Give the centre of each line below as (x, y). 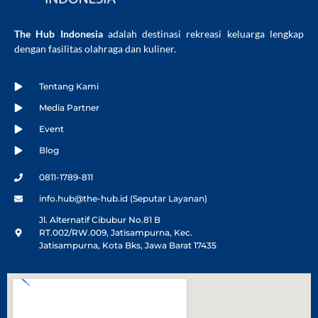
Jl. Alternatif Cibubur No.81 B (100, 220)
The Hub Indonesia (59, 33)
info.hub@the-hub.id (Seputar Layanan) (123, 199)
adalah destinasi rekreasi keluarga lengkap (203, 33)
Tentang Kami (69, 87)
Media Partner (69, 108)
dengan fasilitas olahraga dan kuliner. (95, 48)
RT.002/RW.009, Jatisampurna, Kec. (116, 233)
